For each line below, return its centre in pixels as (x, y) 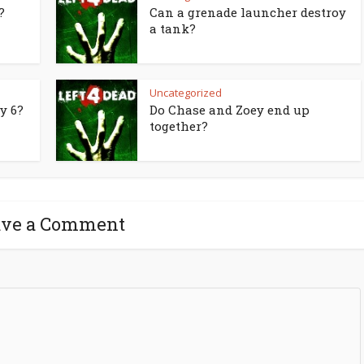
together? (179, 126)
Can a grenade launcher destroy (248, 12)
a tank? (173, 28)
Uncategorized (186, 93)
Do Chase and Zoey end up (230, 110)
